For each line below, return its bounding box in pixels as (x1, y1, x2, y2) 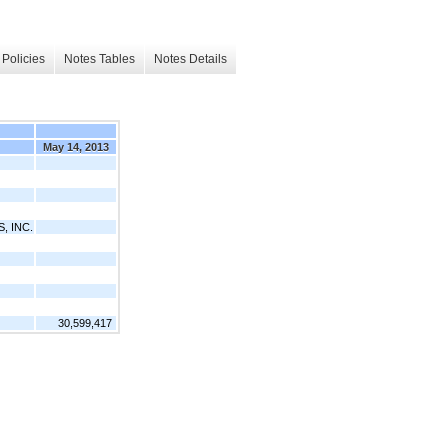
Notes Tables (64, 52, 135, 67)
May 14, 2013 (43, 140, 109, 153)
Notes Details (154, 52, 227, 67)
